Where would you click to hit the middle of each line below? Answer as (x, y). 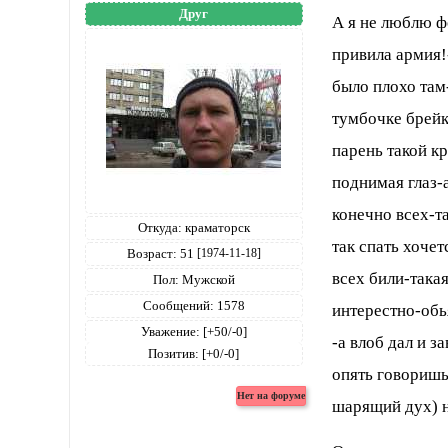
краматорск (215, 227)
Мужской (206, 279)
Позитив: (174, 353)
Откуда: (159, 227)
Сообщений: (178, 305)
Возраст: (151, 253)
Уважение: (170, 331)
